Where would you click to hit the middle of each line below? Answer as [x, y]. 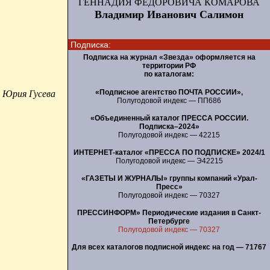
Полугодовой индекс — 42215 [169, 135]
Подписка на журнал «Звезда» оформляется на [169, 57]
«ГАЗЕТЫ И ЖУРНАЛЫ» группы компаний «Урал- [169, 178]
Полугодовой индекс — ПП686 [169, 100]
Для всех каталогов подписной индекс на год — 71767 [169, 247]
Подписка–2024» [169, 126]
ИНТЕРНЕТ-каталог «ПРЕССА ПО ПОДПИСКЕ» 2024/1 [169, 152]
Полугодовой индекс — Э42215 [169, 161]
